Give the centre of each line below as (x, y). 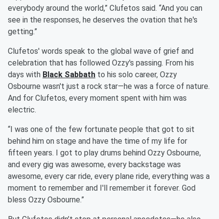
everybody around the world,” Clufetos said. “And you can (105, 8)
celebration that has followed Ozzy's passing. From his (101, 63)
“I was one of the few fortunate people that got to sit (101, 130)
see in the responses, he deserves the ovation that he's (103, 20)
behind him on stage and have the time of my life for (98, 141)
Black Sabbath (69, 75)
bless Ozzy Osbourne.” (46, 200)
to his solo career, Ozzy (136, 75)
